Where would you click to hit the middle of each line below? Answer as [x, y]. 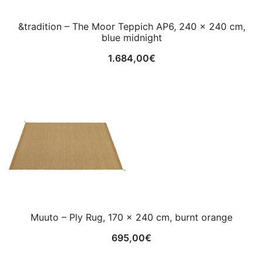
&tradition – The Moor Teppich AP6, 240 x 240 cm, [131, 26]
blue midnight [131, 38]
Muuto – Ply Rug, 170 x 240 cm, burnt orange [131, 217]
